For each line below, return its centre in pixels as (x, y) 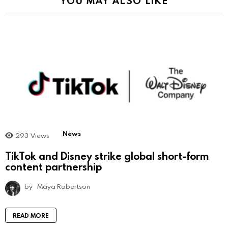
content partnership (53, 166)
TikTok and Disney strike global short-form (107, 155)
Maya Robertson (64, 186)
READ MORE (31, 215)
